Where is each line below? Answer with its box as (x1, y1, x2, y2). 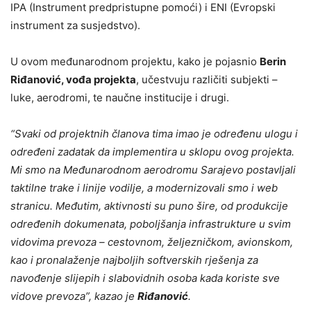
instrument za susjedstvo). (10, 18, 140, 32)
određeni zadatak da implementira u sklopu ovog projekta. (10, 144, 294, 158)
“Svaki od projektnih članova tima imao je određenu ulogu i (10, 126, 298, 140)
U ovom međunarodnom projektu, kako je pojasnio (10, 54, 260, 68)
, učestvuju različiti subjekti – (136, 72, 278, 86)
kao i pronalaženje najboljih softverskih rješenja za (10, 253, 258, 267)
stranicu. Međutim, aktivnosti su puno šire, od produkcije (10, 199, 288, 212)
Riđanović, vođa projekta (10, 72, 136, 86)
